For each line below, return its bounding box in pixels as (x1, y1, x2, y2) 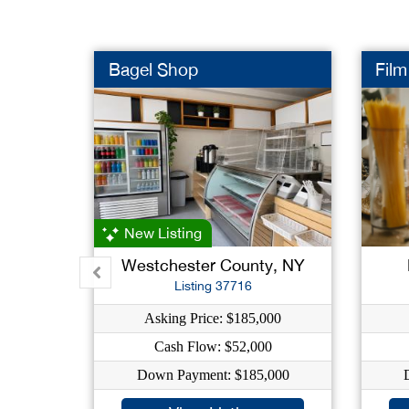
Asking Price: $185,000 (144, 310, 282, 326)
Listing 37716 (173, 278, 252, 293)
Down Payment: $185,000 (136, 367, 289, 383)
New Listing (121, 225, 203, 241)
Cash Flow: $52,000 (153, 339, 272, 354)
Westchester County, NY (121, 256, 305, 275)
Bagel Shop (108, 59, 198, 79)
